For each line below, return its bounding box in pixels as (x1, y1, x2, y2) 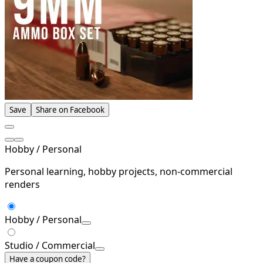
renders (5, 177, 40, 191)
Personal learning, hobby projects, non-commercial (5, 164, 232, 178)
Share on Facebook (36, 104, 104, 115)
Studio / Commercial (5, 238, 95, 252)
